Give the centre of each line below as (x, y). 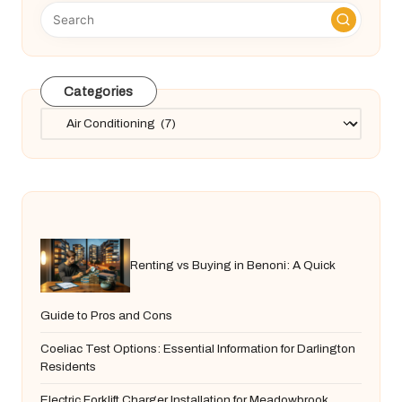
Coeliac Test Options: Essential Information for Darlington (198, 348)
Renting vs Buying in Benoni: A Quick (233, 265)
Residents (68, 366)
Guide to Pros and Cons (106, 315)
